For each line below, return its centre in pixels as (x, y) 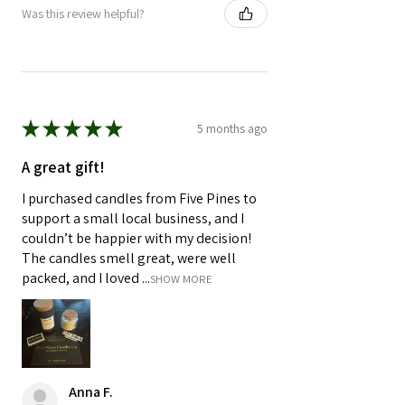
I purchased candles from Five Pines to (139, 199)
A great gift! (63, 167)
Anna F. (91, 392)
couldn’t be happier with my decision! (137, 239)
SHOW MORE (181, 279)
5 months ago (232, 128)
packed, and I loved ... (86, 278)
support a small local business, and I (133, 219)
